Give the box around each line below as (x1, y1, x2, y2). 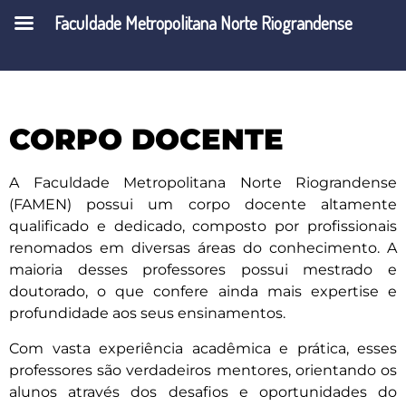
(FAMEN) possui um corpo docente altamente (9, 196, 397, 214)
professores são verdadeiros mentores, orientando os (9, 361, 397, 379)
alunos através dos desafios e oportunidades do (9, 382, 397, 401)
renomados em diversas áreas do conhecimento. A (9, 239, 397, 257)
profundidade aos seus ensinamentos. (9, 304, 285, 323)
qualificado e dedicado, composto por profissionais (9, 217, 397, 236)
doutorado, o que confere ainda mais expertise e (9, 283, 397, 301)
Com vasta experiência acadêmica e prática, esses (9, 339, 397, 357)
